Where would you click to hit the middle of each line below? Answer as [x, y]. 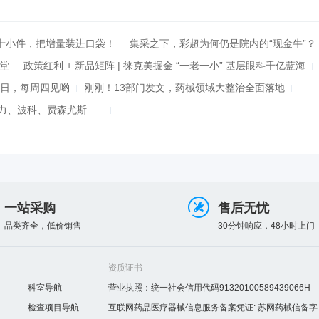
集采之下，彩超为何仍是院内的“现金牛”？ [223, 43]
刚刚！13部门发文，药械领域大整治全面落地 [184, 87]
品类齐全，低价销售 [43, 226]
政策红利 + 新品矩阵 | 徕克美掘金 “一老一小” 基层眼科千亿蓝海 [164, 65]
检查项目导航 [54, 308]
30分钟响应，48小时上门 [266, 226]
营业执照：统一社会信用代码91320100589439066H [209, 288]
